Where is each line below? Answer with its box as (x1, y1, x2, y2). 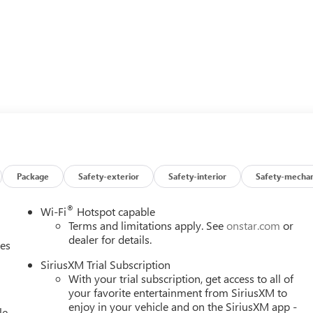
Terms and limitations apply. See (68, 218, 227, 233)
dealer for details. (68, 232, 152, 247)
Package (17, 170, 50, 182)
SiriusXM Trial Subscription (41, 257, 171, 272)
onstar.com (226, 218, 281, 233)
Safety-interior (168, 170, 227, 182)
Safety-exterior (78, 170, 140, 182)
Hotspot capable (74, 204, 156, 219)
